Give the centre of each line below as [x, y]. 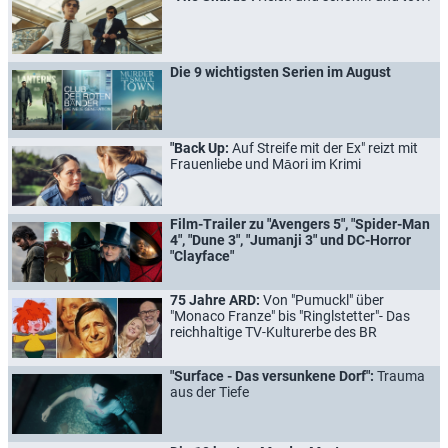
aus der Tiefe [209, 391]
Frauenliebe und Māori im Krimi [265, 163]
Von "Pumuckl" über [323, 299]
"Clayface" [202, 255]
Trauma [401, 375]
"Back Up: [201, 147]
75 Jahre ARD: [216, 299]
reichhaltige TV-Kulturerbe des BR [273, 331]
